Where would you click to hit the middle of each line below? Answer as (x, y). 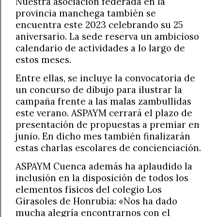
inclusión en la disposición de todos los (102, 178)
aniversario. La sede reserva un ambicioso (107, 36)
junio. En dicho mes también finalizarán (103, 136)
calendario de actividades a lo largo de (100, 48)
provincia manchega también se (86, 13)
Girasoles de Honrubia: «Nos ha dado (96, 201)
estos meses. (43, 59)
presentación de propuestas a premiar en (108, 124)
